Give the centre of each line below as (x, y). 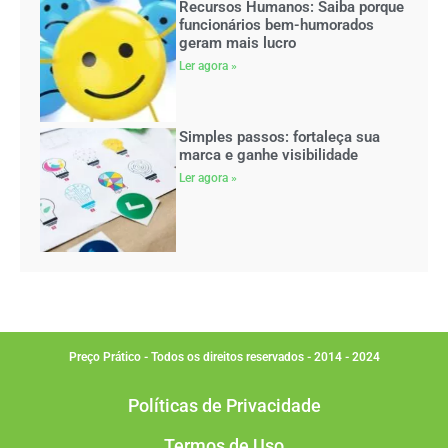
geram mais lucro (238, 42)
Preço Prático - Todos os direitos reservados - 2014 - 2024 (224, 356)
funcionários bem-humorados (277, 24)
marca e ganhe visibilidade (269, 154)
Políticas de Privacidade (224, 405)
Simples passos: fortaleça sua (280, 136)
